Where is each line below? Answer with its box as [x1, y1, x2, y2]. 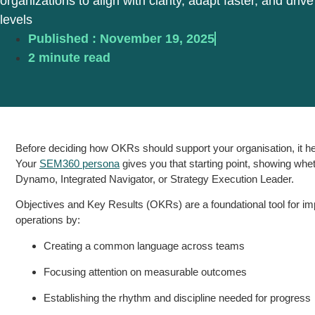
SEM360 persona [39, 157, 120, 169]
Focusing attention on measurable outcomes [44, 265, 247, 278]
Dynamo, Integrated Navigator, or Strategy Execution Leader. [15, 173, 294, 185]
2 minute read [28, 51, 110, 65]
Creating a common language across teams [44, 239, 245, 252]
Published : [28, 32, 96, 46]
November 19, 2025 [100, 32, 214, 46]
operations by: [15, 214, 80, 226]
